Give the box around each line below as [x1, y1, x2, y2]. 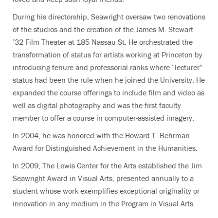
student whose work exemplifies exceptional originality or [13, 185, 200, 196]
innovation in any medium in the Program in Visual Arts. [13, 198, 195, 208]
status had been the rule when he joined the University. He [13, 74, 205, 85]
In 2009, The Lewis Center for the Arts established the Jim [13, 160, 202, 170]
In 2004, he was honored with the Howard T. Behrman [13, 130, 190, 140]
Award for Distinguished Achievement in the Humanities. [13, 143, 198, 153]
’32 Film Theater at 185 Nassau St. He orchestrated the [13, 36, 193, 47]
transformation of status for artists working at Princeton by [13, 49, 202, 59]
